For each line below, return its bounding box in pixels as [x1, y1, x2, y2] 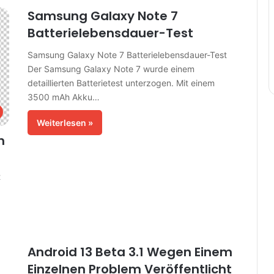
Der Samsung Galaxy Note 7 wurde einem [27, 64, 194, 74]
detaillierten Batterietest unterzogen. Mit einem [27, 78, 215, 88]
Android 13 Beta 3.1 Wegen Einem [27, 243, 232, 261]
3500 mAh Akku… [27, 92, 100, 102]
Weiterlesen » [36, 117, 93, 128]
